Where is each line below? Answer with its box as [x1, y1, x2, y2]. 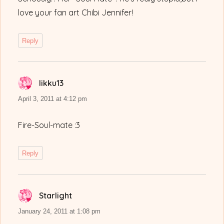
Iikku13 [39, 78, 64, 88]
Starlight [39, 190, 72, 201]
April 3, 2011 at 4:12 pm [18, 95, 87, 103]
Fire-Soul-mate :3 [18, 120, 80, 130]
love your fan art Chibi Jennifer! [18, 7, 133, 18]
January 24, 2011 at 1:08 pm [18, 207, 101, 215]
